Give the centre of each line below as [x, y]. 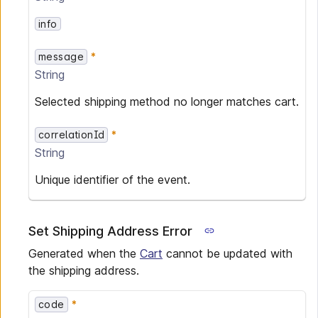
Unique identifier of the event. [113, 180]
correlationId [72, 135]
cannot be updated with [227, 253]
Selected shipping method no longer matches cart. [167, 102]
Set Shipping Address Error [110, 231]
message [61, 56]
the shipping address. [84, 270]
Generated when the [84, 253]
